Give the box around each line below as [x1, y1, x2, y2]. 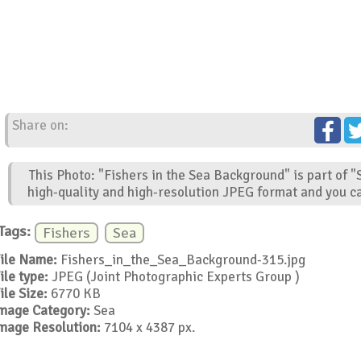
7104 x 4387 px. [100, 318, 195, 336]
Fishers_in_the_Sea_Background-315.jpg [56, 251, 305, 268]
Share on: [12, 117, 69, 135]
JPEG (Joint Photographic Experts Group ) [48, 268, 300, 285]
